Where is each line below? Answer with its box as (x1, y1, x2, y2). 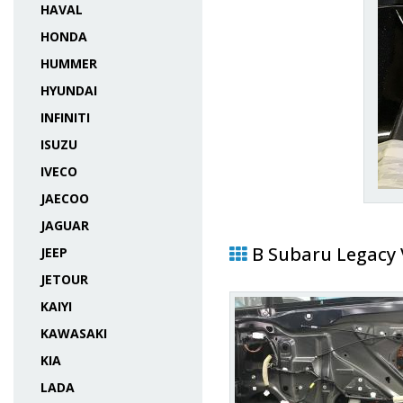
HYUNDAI (40, 82, 97, 99)
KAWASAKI (40, 325, 107, 342)
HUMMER (40, 55, 97, 72)
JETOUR (40, 271, 88, 288)
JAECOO (40, 190, 89, 207)
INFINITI (40, 109, 90, 126)
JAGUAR (40, 217, 89, 234)
